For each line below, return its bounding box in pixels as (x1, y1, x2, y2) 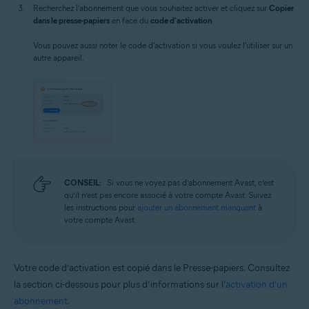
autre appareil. (33, 52, 84, 63)
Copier (269, 2, 294, 13)
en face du (110, 14, 150, 26)
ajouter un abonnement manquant (137, 202, 256, 213)
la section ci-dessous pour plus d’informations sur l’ (14, 279, 226, 291)
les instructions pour (64, 202, 137, 213)
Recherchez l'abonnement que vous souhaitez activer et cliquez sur (33, 2, 269, 13)
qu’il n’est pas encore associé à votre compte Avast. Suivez (64, 190, 271, 201)
